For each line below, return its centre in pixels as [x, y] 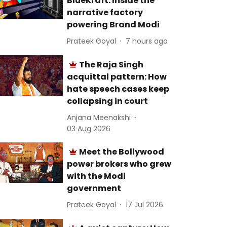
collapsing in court [108, 101]
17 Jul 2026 [145, 204]
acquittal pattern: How [117, 77]
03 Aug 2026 [89, 129]
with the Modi [97, 176]
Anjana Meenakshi [99, 117]
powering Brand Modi [113, 25]
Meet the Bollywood [122, 152]
